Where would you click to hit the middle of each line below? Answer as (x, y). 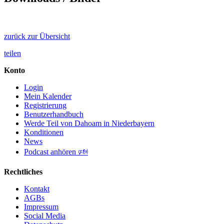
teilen (12, 53)
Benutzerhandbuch (54, 114)
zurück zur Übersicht (37, 36)
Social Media (45, 215)
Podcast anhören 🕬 (56, 151)
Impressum (41, 206)
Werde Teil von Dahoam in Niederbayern (89, 123)
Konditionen (44, 132)
